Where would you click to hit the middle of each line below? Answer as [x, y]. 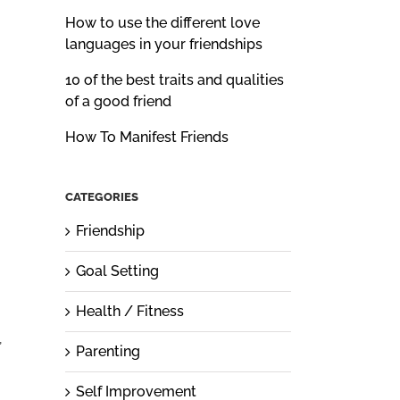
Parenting [108, 352]
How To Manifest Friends [147, 137]
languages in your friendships [164, 44]
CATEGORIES [102, 196]
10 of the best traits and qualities [175, 79]
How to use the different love [162, 22]
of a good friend [118, 101]
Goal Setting [117, 271]
